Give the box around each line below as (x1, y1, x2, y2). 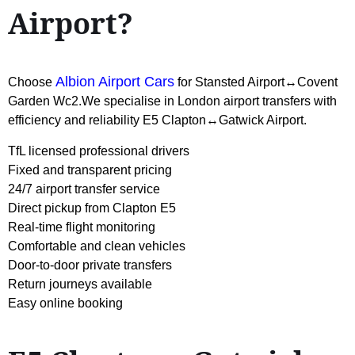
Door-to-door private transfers (8, 258, 172, 272)
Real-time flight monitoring (8, 219, 155, 234)
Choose (8, 74, 52, 89)
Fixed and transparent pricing (8, 162, 172, 177)
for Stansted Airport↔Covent (174, 74, 338, 89)
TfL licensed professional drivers (8, 143, 189, 158)
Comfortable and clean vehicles (8, 239, 185, 253)
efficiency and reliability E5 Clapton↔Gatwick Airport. (8, 113, 307, 127)
